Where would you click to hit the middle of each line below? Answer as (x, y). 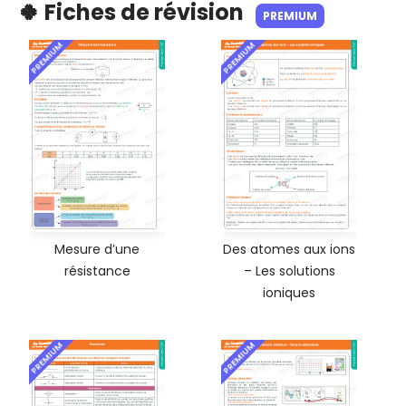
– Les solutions (289, 271)
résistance (97, 271)
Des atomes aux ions (289, 250)
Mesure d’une (97, 250)
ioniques (289, 293)
